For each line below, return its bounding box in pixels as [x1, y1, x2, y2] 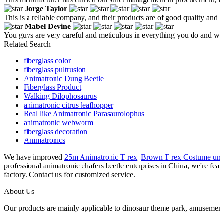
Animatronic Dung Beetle [24, 74, 104, 82]
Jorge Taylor [25, 4, 67, 13]
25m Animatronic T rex [64, 152, 137, 161]
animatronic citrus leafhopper [24, 100, 113, 109]
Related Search [4, 39, 51, 48]
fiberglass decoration [24, 127, 87, 136]
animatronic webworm [24, 118, 93, 127]
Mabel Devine [25, 22, 71, 30]
